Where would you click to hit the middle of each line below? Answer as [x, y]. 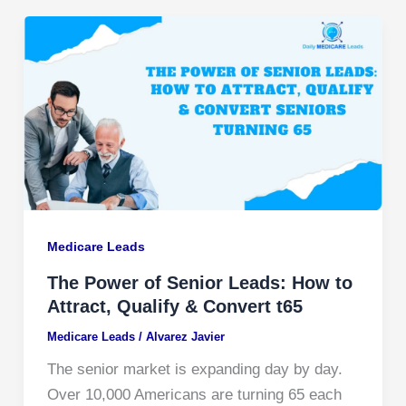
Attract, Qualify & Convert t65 [177, 307]
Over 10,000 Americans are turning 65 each [194, 395]
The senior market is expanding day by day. [194, 370]
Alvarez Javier [185, 337]
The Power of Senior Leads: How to [199, 283]
